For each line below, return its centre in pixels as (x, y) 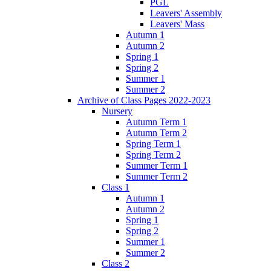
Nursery (117, 111)
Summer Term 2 (157, 176)
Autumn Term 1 (156, 122)
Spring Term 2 (153, 154)
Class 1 (116, 187)
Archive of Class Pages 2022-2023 (144, 100)
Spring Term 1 (153, 143)
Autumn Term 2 (156, 132)
